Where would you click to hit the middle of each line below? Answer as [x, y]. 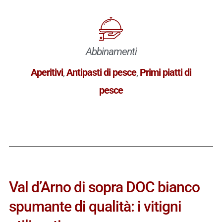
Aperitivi [47, 72]
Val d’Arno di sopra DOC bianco [104, 187]
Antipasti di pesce [101, 72]
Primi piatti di [166, 72]
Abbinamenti [111, 51]
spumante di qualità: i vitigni [95, 206]
